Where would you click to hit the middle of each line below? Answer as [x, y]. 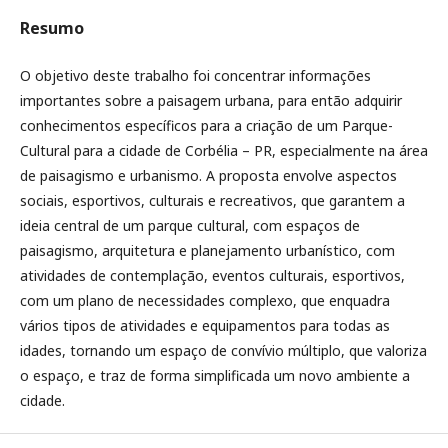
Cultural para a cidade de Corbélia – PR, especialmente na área [224, 150]
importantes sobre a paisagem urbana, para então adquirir [211, 100]
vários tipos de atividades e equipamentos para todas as [205, 325]
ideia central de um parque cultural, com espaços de [190, 225]
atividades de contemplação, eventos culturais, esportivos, [212, 275]
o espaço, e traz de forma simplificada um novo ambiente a [215, 375]
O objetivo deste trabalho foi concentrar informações [195, 75]
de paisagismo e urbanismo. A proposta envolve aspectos [208, 175]
